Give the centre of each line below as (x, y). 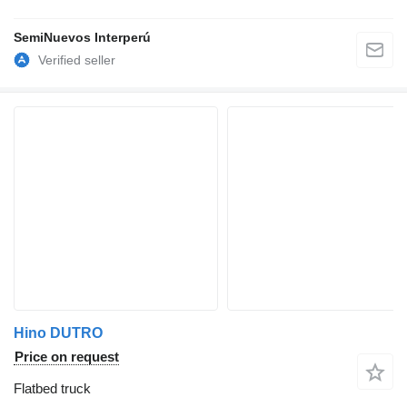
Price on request (67, 357)
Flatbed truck (52, 389)
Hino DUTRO (58, 333)
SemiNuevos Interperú (82, 38)
